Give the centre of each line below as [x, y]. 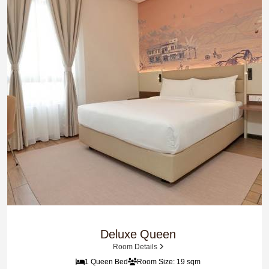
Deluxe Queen [138, 234]
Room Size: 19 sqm [169, 261]
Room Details [136, 246]
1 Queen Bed [106, 261]
